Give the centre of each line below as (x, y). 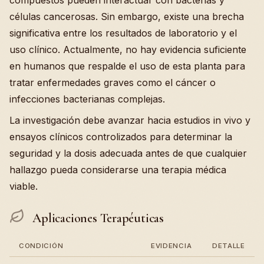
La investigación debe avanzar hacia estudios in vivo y (130, 121)
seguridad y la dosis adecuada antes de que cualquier (128, 154)
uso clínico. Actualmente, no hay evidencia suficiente (128, 50)
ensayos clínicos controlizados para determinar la (121, 137)
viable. (24, 187)
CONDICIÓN (41, 245)
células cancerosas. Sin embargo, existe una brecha (127, 17)
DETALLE (229, 245)
